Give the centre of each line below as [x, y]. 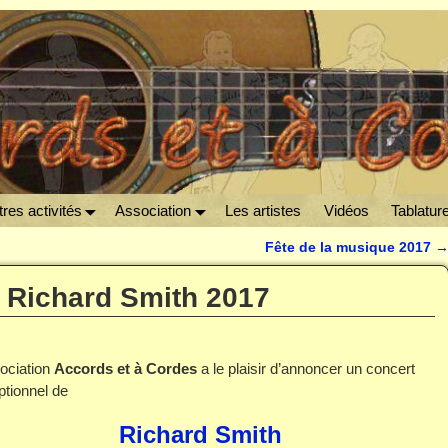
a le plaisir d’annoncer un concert [306, 368]
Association [153, 211]
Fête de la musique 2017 [350, 248]
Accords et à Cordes [126, 368]
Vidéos [346, 211]
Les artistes [263, 211]
